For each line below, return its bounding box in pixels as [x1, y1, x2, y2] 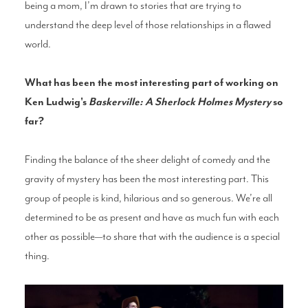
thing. [24, 248, 49, 263]
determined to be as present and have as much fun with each [24, 210, 279, 224]
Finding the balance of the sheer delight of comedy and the [24, 152, 270, 166]
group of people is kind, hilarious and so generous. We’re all [24, 190, 272, 205]
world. [24, 36, 51, 51]
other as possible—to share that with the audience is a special [24, 229, 280, 243]
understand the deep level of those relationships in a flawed [24, 17, 271, 32]
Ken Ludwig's [24, 94, 89, 109]
